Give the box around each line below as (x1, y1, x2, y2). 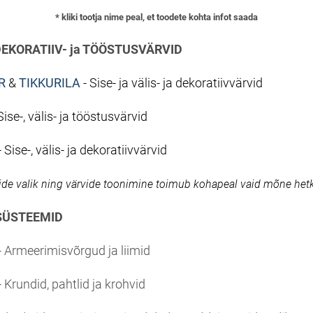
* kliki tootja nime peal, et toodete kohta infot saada (55, 12, 258, 23)
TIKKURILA (19, 75, 80, 91)
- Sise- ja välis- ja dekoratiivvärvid (80, 75, 263, 91)
